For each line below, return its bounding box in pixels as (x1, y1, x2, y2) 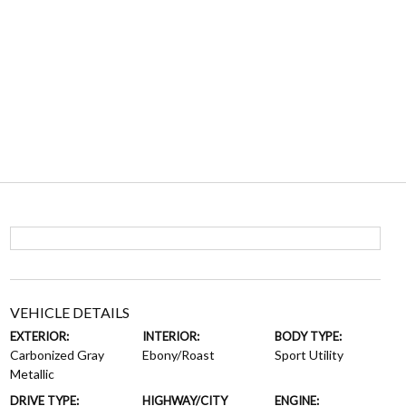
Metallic (9, 366, 54, 382)
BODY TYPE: (275, 329, 343, 343)
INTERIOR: (141, 329, 199, 343)
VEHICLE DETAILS (9, 304, 130, 321)
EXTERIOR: (9, 329, 69, 343)
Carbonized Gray (9, 347, 104, 362)
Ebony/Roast (141, 347, 215, 362)
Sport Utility (275, 347, 344, 362)
